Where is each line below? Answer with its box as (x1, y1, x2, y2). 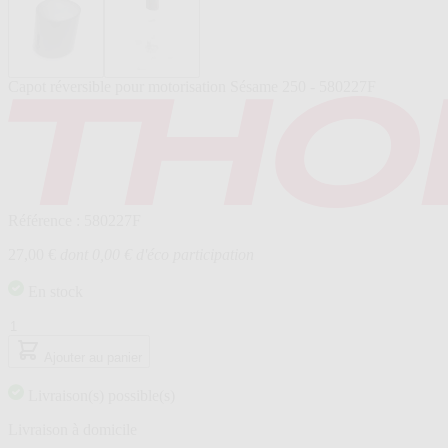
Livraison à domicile (8, 420, 137, 438)
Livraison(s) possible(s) (28, 386, 175, 404)
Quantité (7, 315, 61, 333)
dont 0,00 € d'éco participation (60, 245, 254, 263)
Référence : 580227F (8, 211, 141, 229)
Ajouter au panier (44, 349, 142, 365)
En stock (28, 282, 83, 300)
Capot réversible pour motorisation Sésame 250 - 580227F (8, 77, 376, 95)
